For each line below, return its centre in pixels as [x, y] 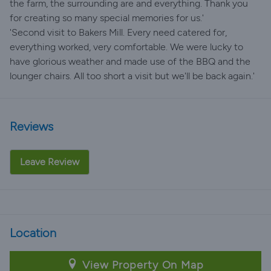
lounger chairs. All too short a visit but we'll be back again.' [132, 76]
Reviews [31, 126]
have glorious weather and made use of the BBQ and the [130, 61]
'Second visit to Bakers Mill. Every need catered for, [118, 32]
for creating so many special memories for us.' [107, 18]
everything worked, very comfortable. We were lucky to [126, 47]
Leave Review [50, 162]
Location [33, 233]
